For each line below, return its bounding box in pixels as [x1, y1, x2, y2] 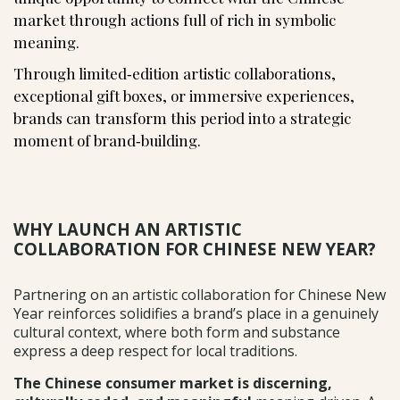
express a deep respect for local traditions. [13, 340, 301, 361]
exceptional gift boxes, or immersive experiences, [13, 85, 354, 105]
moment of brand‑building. [13, 129, 201, 150]
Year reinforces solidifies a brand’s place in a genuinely [13, 303, 379, 323]
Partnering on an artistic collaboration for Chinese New [13, 284, 386, 304]
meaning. [13, 31, 79, 52]
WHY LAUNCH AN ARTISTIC [13, 217, 242, 240]
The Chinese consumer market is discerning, [13, 372, 332, 393]
